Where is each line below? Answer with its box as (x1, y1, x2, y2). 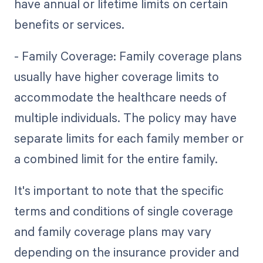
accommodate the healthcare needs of (14, 88, 227, 105)
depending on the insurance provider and (14, 243, 239, 260)
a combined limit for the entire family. (14, 150, 218, 167)
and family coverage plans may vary (14, 222, 211, 240)
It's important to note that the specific (14, 181, 224, 198)
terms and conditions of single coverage (14, 202, 233, 219)
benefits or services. (14, 15, 130, 32)
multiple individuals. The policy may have (14, 109, 237, 126)
